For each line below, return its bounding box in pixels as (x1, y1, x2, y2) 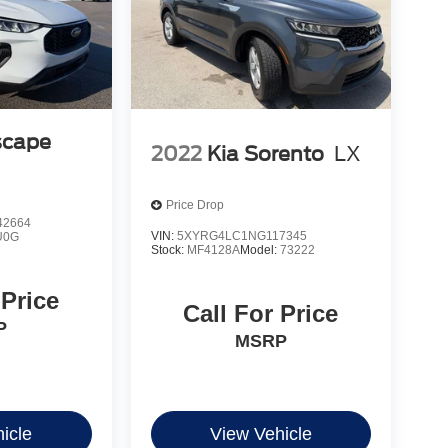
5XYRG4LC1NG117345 (176, 229, 307, 243)
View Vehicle (209, 424, 312, 445)
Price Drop (165, 198, 224, 213)
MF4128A (186, 243, 240, 257)
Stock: (150, 243, 187, 257)
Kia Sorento (206, 142, 324, 167)
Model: (239, 243, 280, 257)
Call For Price (183, 300, 339, 328)
